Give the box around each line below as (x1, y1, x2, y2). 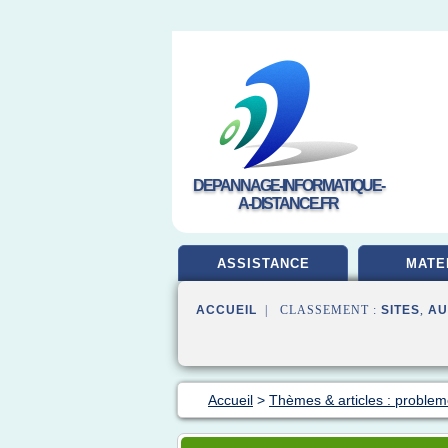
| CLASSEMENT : (257, 303, 381, 317)
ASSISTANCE (216, 256, 310, 271)
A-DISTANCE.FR (238, 195, 338, 212)
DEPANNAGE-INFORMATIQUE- (192, 177, 384, 194)
